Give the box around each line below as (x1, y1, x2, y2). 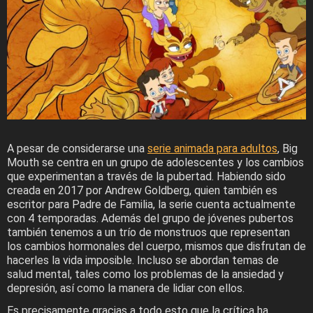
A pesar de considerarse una (7, 142, 147, 156)
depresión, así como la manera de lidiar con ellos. (7, 282, 245, 296)
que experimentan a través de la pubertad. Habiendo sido (7, 170, 286, 184)
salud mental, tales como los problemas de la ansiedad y (7, 268, 284, 282)
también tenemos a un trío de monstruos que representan (7, 226, 290, 240)
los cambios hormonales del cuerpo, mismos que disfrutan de (7, 240, 306, 254)
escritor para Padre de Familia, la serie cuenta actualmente (7, 198, 296, 212)
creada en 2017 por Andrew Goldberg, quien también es (7, 184, 277, 198)
